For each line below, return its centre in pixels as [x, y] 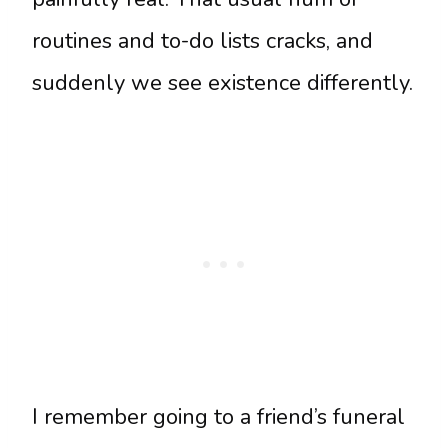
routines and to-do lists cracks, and [202, 41]
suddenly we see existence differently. [222, 83]
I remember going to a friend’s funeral [218, 417]
